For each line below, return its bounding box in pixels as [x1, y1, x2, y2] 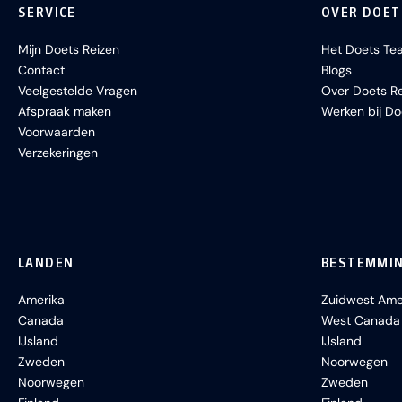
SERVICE [18, 4, 76, 21]
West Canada [321, 312, 400, 328]
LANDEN [18, 255, 74, 271]
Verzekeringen [18, 144, 98, 161]
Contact [18, 62, 65, 78]
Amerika [18, 292, 65, 308]
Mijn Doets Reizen [18, 41, 119, 57]
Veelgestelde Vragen [18, 83, 137, 99]
